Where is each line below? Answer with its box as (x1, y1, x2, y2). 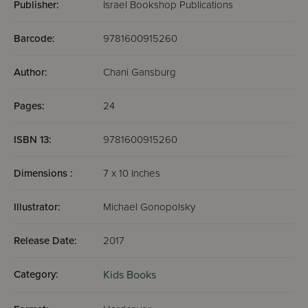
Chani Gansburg (103, 66, 176, 78)
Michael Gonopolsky (103, 201, 195, 213)
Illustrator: (14, 201, 60, 213)
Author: (14, 66, 47, 78)
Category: (14, 268, 58, 280)
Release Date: (14, 234, 77, 247)
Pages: (14, 100, 45, 112)
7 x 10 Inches (103, 167, 160, 179)
